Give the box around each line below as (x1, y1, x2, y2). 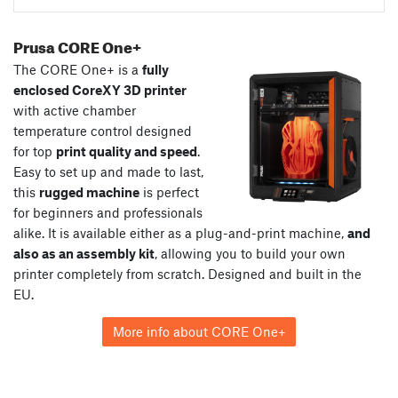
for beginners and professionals (13, 203, 203, 220)
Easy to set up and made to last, (13, 163, 203, 179)
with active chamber (13, 101, 136, 118)
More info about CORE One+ (112, 323, 286, 340)
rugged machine (39, 183, 139, 200)
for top (13, 142, 56, 159)
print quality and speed (56, 142, 197, 159)
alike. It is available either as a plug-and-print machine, (13, 224, 347, 241)
